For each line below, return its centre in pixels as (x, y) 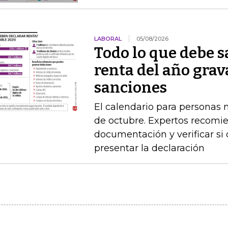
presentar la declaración (149, 148)
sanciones (130, 88)
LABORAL (108, 39)
